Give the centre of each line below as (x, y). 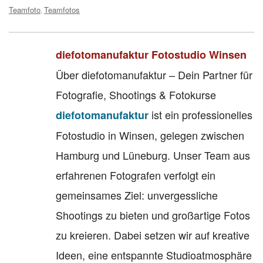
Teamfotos (62, 9)
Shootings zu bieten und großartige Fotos (153, 215)
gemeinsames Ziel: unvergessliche (137, 195)
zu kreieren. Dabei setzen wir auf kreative (153, 235)
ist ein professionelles (200, 114)
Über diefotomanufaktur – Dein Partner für (154, 74)
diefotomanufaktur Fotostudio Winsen (151, 54)
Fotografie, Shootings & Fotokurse (136, 94)
